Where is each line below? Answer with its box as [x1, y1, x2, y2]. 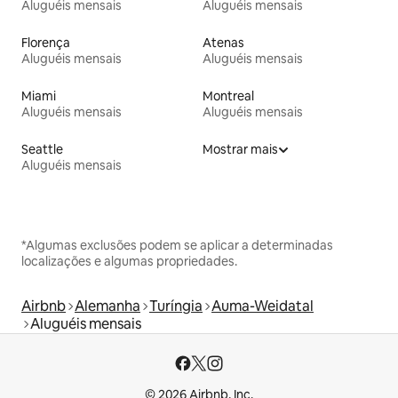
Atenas [203, 35, 244, 52]
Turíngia [149, 297, 203, 316]
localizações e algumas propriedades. [21, 253, 237, 270]
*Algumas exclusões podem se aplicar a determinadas [21, 237, 333, 254]
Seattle [21, 141, 63, 158]
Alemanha [75, 297, 140, 316]
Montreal [203, 88, 254, 105]
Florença [21, 35, 70, 52]
